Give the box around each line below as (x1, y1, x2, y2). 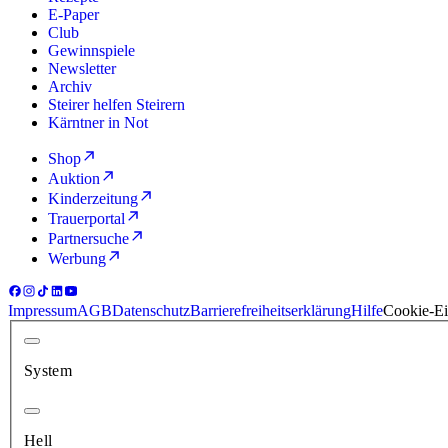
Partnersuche (48, 229, 129, 247)
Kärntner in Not (48, 113, 148, 131)
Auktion (48, 169, 100, 187)
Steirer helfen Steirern (48, 95, 185, 113)
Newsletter (48, 59, 116, 77)
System (24, 362, 72, 380)
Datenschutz (112, 301, 190, 319)
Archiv (48, 77, 92, 95)
